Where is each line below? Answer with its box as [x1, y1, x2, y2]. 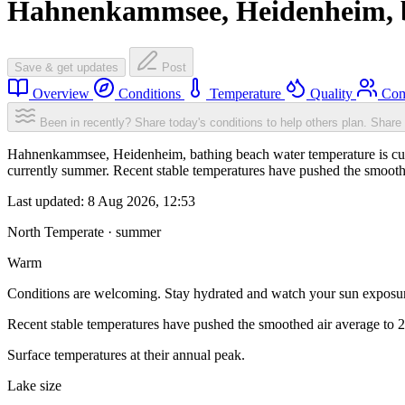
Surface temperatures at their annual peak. [7, 347, 245, 363]
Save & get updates [14, 61, 118, 75]
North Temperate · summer [7, 224, 161, 240]
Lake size [7, 378, 61, 394]
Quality [306, 86, 356, 102]
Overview [29, 86, 93, 102]
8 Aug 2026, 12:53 [88, 193, 195, 210]
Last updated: [7, 193, 88, 210]
